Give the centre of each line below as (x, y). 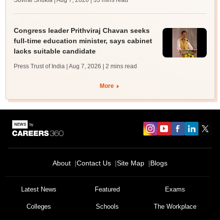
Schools (107, 206)
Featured (107, 189)
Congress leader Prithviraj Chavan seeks (82, 30)
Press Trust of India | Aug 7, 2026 (57, 66)
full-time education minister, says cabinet (83, 41)
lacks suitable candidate (55, 51)
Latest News (39, 189)
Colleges (39, 206)
